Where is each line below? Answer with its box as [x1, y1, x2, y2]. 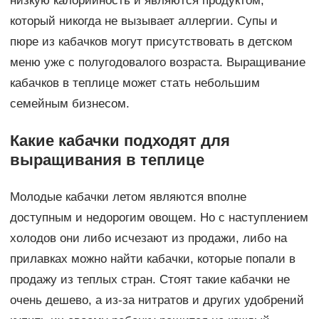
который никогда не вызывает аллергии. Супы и [9, 14, 278, 28]
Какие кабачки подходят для [9, 132, 230, 150]
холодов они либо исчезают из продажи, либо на [9, 231, 287, 246]
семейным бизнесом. [9, 97, 130, 111]
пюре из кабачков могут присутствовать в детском [9, 35, 293, 49]
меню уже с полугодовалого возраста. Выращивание [9, 56, 305, 70]
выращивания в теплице [9, 151, 204, 169]
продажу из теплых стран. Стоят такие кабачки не [9, 273, 290, 287]
